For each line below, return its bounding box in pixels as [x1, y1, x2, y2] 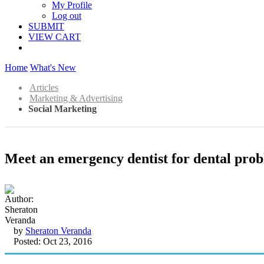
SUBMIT [28, 21, 64, 31]
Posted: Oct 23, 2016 [14, 236, 92, 246]
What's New [30, 62, 76, 72]
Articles [29, 82, 58, 93]
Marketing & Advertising [29, 93, 123, 103]
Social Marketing [28, 104, 97, 114]
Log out [52, 11, 81, 21]
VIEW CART [28, 32, 81, 42]
